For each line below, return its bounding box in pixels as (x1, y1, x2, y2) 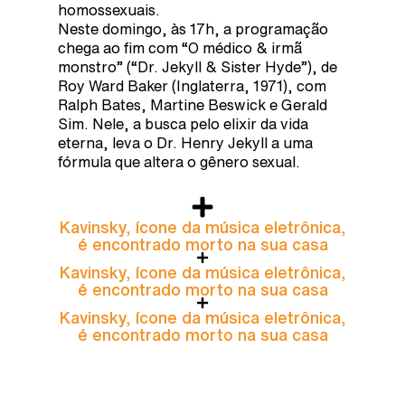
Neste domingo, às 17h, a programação (58, 21, 328, 36)
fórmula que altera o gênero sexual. (58, 154, 300, 169)
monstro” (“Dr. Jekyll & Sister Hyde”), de (58, 59, 337, 74)
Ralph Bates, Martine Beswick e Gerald (58, 97, 327, 112)
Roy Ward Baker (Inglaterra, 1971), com (58, 78, 326, 93)
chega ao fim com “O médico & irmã (58, 40, 302, 55)
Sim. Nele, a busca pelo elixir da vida (58, 116, 308, 131)
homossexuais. (58, 2, 160, 17)
